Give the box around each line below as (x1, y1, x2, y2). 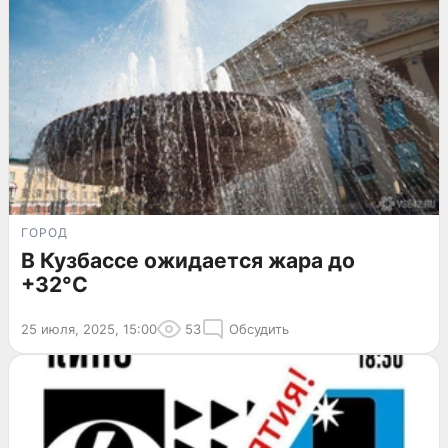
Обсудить (229, 320, 289, 337)
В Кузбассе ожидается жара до (21, 247, 355, 273)
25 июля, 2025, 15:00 (21, 320, 157, 337)
